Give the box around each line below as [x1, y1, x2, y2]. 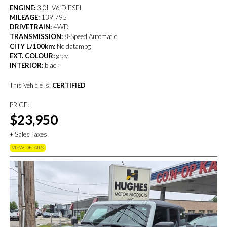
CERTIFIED [52, 81, 86, 89]
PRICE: [10, 100, 30, 109]
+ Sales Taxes [10, 130, 48, 138]
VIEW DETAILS [12, 144, 44, 150]
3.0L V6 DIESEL [35, 3, 84, 12]
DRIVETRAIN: [10, 22, 52, 31]
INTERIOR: [10, 61, 44, 69]
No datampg [55, 42, 91, 50]
